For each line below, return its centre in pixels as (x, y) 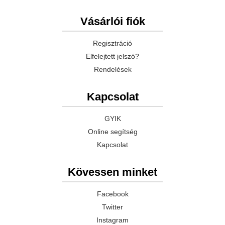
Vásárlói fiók (113, 21)
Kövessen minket (113, 172)
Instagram (113, 220)
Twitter (113, 207)
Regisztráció (113, 43)
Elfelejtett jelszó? (113, 56)
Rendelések (113, 69)
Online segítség (113, 132)
